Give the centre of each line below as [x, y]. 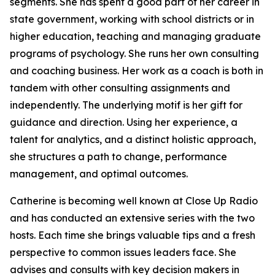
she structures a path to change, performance [118, 157]
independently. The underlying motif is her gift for [126, 105]
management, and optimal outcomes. [99, 174]
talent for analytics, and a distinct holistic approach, [133, 139]
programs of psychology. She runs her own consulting [134, 53]
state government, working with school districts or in [132, 19]
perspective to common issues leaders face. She [123, 252]
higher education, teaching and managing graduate [135, 36]
